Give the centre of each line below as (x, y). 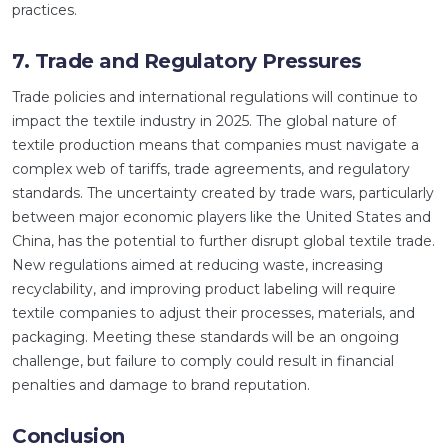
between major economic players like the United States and (221, 217)
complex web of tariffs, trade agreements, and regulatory (211, 169)
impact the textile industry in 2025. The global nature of (204, 121)
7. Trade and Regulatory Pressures (187, 61)
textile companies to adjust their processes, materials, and (213, 313)
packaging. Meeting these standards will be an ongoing (205, 337)
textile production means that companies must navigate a (215, 145)
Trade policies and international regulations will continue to (215, 97)
